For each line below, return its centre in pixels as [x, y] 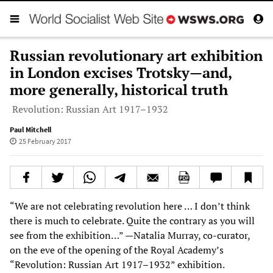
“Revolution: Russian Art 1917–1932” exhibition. [117, 264]
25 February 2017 [45, 141]
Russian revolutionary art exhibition [136, 55]
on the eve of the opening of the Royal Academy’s [117, 250]
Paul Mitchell [30, 129]
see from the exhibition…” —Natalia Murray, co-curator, [130, 235]
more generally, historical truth [119, 89]
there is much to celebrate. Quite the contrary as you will [132, 220]
